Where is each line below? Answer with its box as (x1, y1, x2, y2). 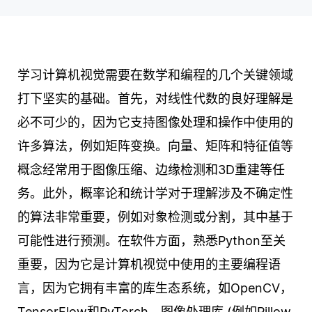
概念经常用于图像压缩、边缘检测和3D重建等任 (17, 162, 285, 178)
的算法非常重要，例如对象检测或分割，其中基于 (17, 210, 293, 225)
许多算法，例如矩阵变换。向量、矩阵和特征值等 (17, 139, 293, 154)
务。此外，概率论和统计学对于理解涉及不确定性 (17, 186, 293, 201)
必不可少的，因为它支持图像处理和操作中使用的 (17, 115, 293, 130)
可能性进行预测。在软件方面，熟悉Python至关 (17, 233, 286, 249)
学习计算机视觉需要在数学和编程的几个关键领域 (17, 68, 293, 83)
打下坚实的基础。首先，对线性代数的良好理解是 (17, 91, 293, 107)
